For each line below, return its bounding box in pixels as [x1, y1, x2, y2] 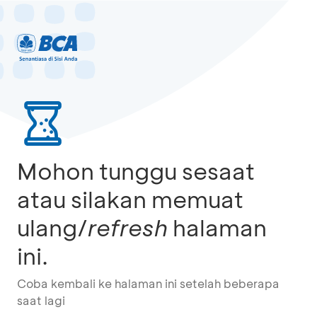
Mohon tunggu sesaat [17, 156, 255, 185]
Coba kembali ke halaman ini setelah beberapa [17, 276, 279, 291]
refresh [88, 212, 168, 242]
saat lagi [17, 293, 65, 308]
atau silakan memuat [17, 184, 243, 214]
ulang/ [17, 212, 88, 242]
